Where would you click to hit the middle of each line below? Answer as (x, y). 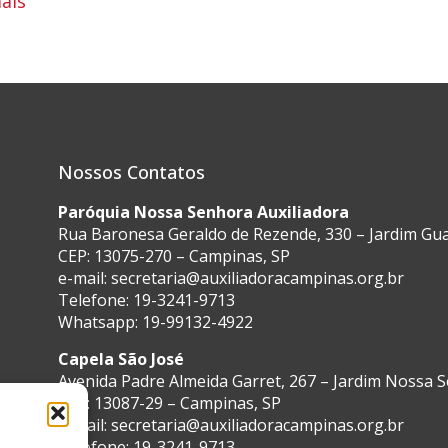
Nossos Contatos (131, 172)
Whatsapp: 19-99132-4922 (155, 322)
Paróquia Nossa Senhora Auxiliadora (203, 212)
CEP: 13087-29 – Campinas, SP (169, 403)
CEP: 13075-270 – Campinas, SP (173, 256)
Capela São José (120, 359)
